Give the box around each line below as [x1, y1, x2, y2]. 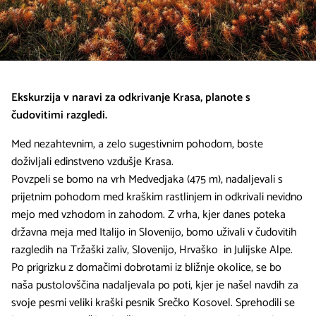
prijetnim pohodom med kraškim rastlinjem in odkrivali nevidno [11, 187, 303, 207]
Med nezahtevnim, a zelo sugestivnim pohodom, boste [11, 134, 263, 154]
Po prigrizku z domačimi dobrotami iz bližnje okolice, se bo [11, 257, 281, 277]
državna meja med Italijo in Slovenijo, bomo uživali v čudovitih [11, 222, 297, 242]
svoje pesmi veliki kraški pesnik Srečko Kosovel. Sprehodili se [11, 293, 295, 312]
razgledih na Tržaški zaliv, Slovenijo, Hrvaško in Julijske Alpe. [11, 240, 293, 260]
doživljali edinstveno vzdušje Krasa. [11, 152, 174, 171]
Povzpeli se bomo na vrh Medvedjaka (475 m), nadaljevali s [11, 169, 283, 189]
